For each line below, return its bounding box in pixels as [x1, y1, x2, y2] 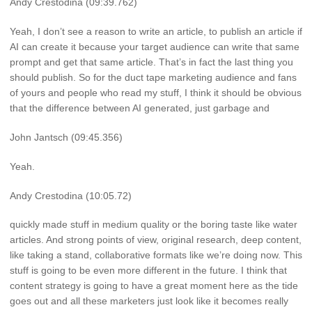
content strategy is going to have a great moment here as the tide [10, 280, 298, 292]
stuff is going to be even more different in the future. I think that [10, 265, 287, 276]
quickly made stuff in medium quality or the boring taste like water [10, 219, 297, 231]
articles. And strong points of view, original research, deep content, [10, 234, 302, 246]
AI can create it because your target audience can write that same [10, 41, 299, 53]
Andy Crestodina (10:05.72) [10, 189, 132, 201]
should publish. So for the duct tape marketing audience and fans [10, 72, 297, 84]
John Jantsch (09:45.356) [10, 131, 123, 143]
